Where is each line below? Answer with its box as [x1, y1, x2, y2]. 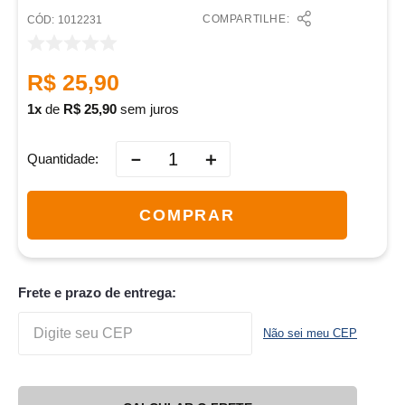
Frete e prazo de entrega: [18, 285, 176, 301]
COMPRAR [139, 205, 235, 224]
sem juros [117, 101, 179, 118]
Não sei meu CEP [263, 326, 357, 341]
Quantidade [27, 151, 95, 167]
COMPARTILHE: [202, 12, 290, 25]
